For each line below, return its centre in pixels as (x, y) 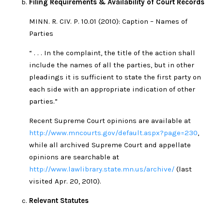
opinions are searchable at (74, 157)
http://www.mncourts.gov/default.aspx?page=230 (113, 132)
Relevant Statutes (59, 200)
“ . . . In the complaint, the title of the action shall (112, 53)
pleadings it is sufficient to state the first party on (115, 77)
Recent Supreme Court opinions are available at (110, 120)
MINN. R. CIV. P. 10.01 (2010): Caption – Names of (108, 21)
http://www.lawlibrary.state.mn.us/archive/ (102, 169)
